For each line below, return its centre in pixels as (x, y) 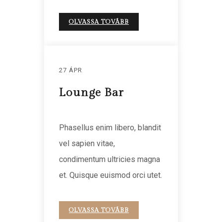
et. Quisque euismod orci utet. (111, 175)
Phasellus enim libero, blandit (110, 127)
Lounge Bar (91, 92)
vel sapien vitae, (87, 143)
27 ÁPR (71, 70)
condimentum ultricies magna (110, 159)
